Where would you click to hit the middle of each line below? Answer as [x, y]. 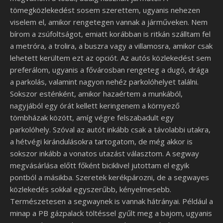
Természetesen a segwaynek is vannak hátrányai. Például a [111, 201]
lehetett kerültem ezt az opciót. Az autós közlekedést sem [111, 58]
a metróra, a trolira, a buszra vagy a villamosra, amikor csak [111, 46]
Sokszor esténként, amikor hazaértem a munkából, [96, 94]
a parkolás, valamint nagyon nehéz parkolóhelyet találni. [104, 82]
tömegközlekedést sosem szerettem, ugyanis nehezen [105, 10]
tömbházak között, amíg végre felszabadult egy [92, 117]
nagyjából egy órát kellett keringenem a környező [95, 106]
